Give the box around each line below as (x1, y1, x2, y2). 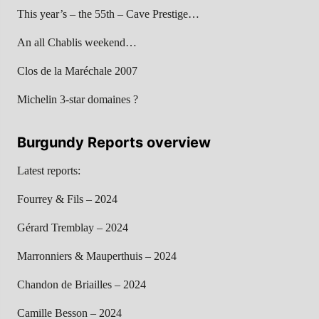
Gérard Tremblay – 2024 (17, 221, 128, 234)
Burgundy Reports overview (17, 133, 211, 151)
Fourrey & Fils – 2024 (17, 192, 117, 205)
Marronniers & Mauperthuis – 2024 (17, 249, 177, 262)
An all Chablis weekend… (17, 36, 137, 48)
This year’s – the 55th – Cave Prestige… (17, 7, 199, 20)
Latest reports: (17, 164, 80, 177)
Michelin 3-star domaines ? (17, 93, 138, 105)
